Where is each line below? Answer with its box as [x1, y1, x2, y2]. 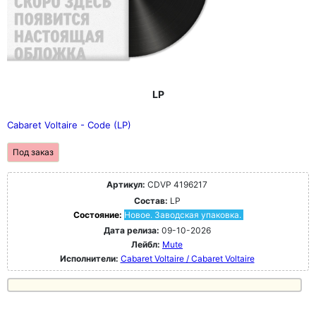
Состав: [133, 195, 168, 207]
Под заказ [13, 147, 54, 158]
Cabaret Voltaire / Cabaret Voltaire [120, 253, 255, 265]
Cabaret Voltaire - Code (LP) [7, 119, 131, 131]
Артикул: [107, 179, 145, 190]
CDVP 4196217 [145, 179, 207, 190]
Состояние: [73, 209, 124, 221]
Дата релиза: [103, 225, 159, 236]
